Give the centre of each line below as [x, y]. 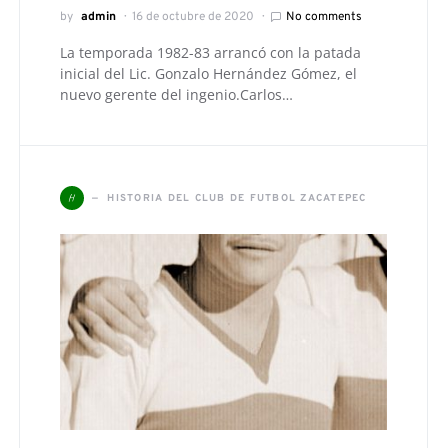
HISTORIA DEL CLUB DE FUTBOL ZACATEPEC [237, 198]
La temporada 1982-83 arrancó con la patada [210, 53]
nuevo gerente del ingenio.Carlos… [176, 95]
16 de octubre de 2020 [193, 17]
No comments [324, 17]
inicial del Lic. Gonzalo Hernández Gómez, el [208, 74]
